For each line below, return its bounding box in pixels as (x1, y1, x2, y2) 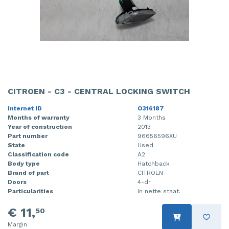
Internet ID (8, 105, 42, 112)
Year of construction (8, 123, 72, 131)
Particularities (8, 188, 53, 195)
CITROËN (138, 169, 163, 177)
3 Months (138, 114, 166, 122)
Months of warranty (8, 114, 70, 122)
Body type (8, 160, 40, 168)
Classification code (8, 151, 69, 158)
